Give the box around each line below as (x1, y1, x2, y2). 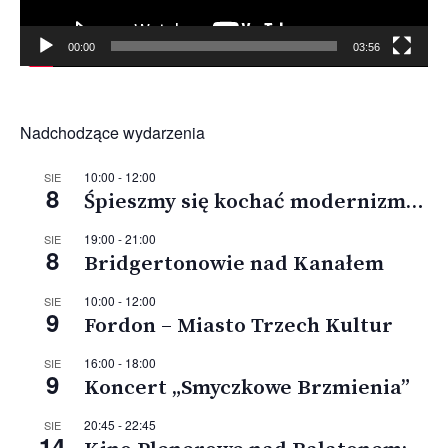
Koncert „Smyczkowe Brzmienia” (84, 375, 410, 402)
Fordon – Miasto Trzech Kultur (84, 313, 393, 340)
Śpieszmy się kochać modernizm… (84, 189, 423, 216)
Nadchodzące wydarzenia (20, 121, 205, 145)
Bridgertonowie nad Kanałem (84, 251, 384, 278)
